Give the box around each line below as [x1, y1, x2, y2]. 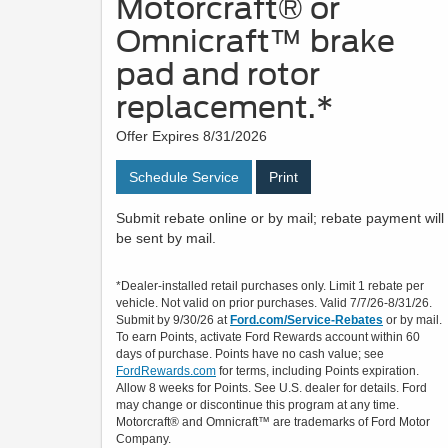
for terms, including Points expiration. [216, 364, 419, 379]
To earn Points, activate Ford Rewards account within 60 [116, 330, 420, 345]
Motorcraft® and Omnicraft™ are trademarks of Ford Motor [116, 415, 430, 430]
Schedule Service [129, 169, 239, 186]
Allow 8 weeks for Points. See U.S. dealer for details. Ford [116, 381, 427, 396]
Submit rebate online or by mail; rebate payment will [116, 210, 444, 227]
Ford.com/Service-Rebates [230, 313, 383, 328]
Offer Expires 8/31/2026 [116, 128, 267, 145]
